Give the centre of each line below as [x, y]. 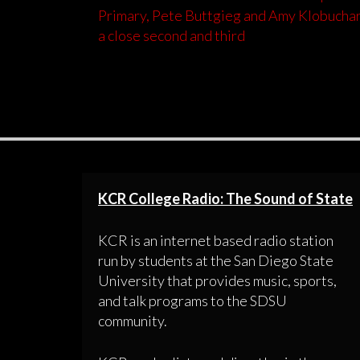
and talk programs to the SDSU [192, 301]
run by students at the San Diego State [216, 261]
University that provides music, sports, [217, 281]
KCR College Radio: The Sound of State [225, 199]
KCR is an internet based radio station [216, 241]
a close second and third [172, 35]
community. [133, 321]
